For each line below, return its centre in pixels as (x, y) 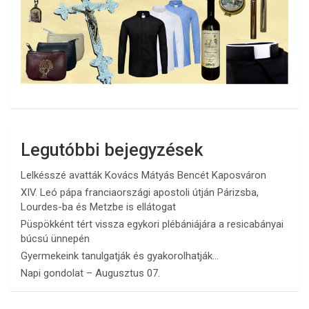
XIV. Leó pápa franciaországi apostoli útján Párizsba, (140, 193)
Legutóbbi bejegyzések (112, 150)
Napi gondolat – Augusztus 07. (90, 273)
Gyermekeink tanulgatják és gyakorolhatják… (120, 256)
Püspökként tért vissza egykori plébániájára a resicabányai (152, 225)
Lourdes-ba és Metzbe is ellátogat (98, 207)
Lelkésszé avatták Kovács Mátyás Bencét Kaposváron (143, 176)
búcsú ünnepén (55, 239)
